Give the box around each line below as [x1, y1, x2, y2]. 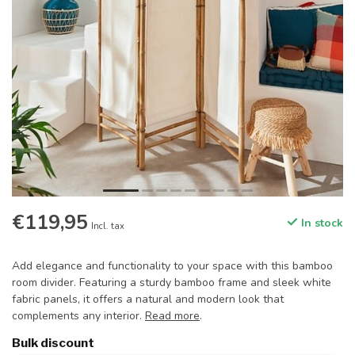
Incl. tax [91, 220, 124, 232]
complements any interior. [12, 308, 145, 323]
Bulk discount [12, 335, 94, 350]
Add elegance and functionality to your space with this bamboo [12, 258, 333, 273]
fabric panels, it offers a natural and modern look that [12, 292, 284, 307]
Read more [145, 308, 200, 323]
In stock [298, 216, 343, 231]
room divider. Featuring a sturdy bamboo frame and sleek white [12, 275, 331, 290]
